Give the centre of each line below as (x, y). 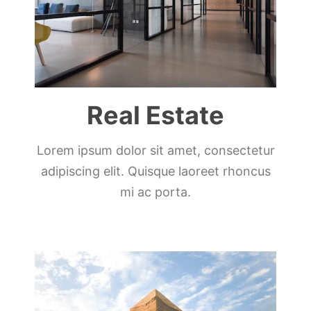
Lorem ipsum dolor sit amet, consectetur (155, 150)
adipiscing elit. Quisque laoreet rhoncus (155, 171)
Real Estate (155, 115)
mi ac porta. (155, 192)
